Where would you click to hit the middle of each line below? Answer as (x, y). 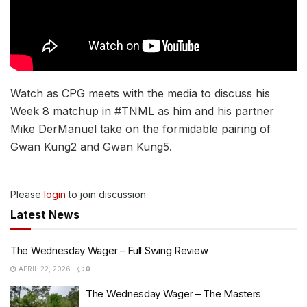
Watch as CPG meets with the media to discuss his (140, 93)
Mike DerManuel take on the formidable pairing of (140, 128)
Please (27, 194)
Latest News (45, 214)
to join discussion (106, 194)
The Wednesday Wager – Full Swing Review (109, 250)
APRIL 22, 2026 (44, 268)
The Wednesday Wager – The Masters (174, 293)
